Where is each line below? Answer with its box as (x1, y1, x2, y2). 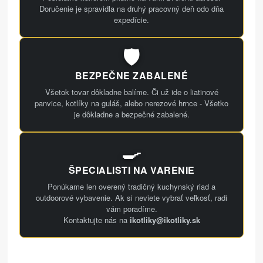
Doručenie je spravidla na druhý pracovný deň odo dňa (39, 3, 224, 15)
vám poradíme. (106, 203, 157, 215)
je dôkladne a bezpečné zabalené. (73, 109, 190, 120)
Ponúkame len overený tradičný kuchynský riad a (48, 181, 215, 193)
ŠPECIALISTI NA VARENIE (68, 163, 195, 177)
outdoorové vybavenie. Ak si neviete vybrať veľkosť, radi (36, 192, 227, 204)
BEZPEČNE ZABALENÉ (75, 69, 188, 83)
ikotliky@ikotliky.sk (129, 214, 200, 226)
